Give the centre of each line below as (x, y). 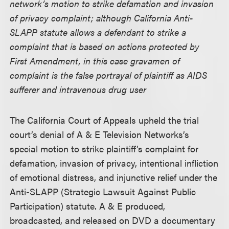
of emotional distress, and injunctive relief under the (114, 177)
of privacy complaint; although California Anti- (102, 18)
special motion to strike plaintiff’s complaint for (104, 148)
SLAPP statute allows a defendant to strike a (98, 32)
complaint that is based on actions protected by (105, 46)
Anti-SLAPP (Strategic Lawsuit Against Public (103, 191)
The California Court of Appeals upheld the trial (105, 120)
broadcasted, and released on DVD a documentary (113, 220)
